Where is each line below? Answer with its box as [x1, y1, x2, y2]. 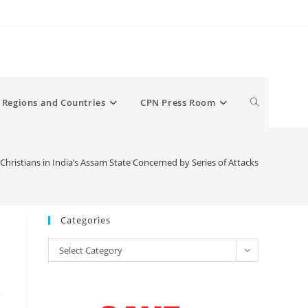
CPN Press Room [140, 96, 216, 109]
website [250, 146, 286, 159]
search [250, 197, 281, 210]
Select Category [59, 244, 122, 256]
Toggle [250, 96, 280, 109]
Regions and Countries [1, 96, 106, 109]
